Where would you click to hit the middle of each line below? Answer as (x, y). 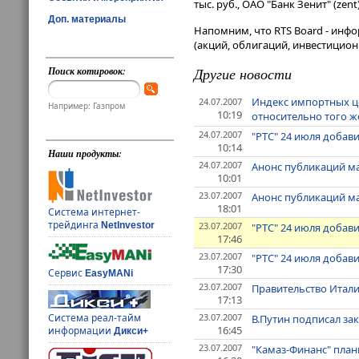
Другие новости (243, 74)
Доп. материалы (87, 19)
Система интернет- (95, 212)
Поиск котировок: (87, 71)
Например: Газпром (87, 106)
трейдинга (75, 225)
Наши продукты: (85, 154)
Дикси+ (131, 331)
